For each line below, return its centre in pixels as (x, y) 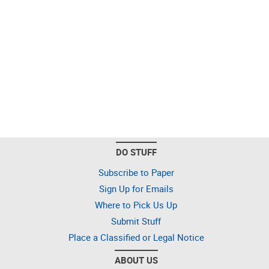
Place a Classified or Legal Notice (136, 237)
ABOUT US (136, 260)
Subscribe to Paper (136, 172)
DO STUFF (136, 152)
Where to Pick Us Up (136, 205)
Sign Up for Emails (136, 189)
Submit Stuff (136, 221)
